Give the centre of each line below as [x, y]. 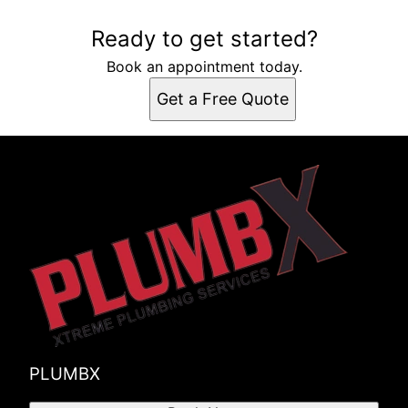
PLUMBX [65, 374]
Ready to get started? [204, 39]
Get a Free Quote [222, 99]
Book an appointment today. [204, 67]
